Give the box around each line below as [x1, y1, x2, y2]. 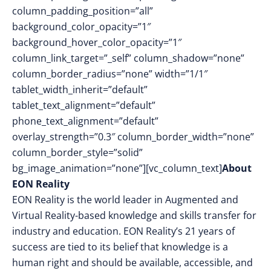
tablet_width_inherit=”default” [12, 83, 148, 96]
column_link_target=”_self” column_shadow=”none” [12, 51, 244, 65]
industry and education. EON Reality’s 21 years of [12, 224, 235, 238]
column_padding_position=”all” [12, 4, 153, 18]
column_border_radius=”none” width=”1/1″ [12, 67, 207, 80]
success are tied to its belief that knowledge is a [12, 240, 228, 253]
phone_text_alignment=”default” [12, 114, 158, 128]
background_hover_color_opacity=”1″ [12, 36, 181, 49]
